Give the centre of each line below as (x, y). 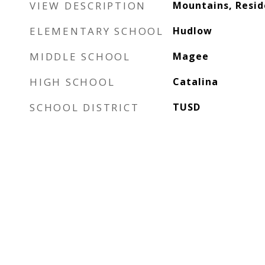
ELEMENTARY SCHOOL (97, 31)
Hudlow (192, 31)
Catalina (195, 82)
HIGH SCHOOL (72, 82)
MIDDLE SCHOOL (80, 56)
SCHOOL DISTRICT (85, 107)
